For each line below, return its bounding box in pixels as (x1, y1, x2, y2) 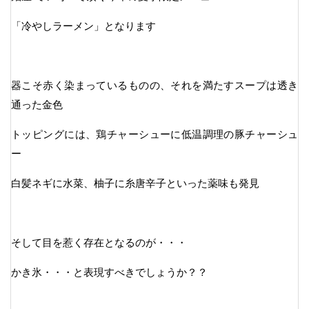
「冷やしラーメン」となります (11, 19, 156, 32)
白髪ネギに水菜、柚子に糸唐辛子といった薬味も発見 (11, 177, 259, 189)
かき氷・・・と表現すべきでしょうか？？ (11, 266, 208, 278)
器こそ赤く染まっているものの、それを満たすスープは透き (11, 79, 298, 91)
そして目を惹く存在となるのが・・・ (11, 236, 187, 248)
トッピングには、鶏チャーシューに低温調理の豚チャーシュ (11, 128, 298, 140)
